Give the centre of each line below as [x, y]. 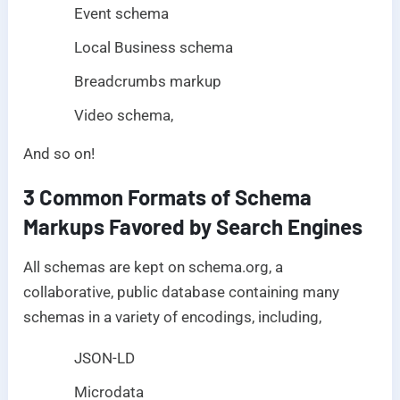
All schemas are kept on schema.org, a [154, 267]
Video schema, [124, 116]
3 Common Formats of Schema [168, 197]
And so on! [59, 154]
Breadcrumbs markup [148, 82]
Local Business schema [154, 48]
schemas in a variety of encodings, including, [173, 317]
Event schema [124, 14]
